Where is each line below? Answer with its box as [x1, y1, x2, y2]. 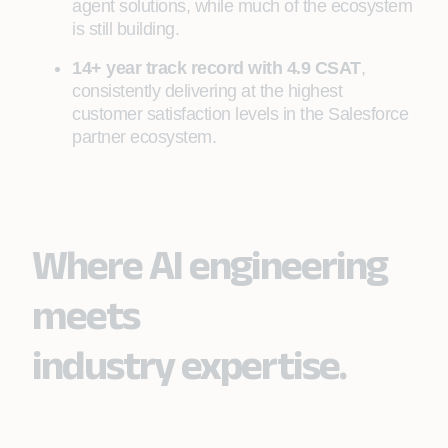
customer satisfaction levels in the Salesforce [72, 104, 408, 124]
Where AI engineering [32, 241, 387, 287]
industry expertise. [32, 341, 346, 387]
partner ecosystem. [72, 127, 216, 147]
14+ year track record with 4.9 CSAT [72, 58, 361, 78]
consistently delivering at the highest [72, 81, 342, 101]
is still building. [72, 19, 179, 39]
